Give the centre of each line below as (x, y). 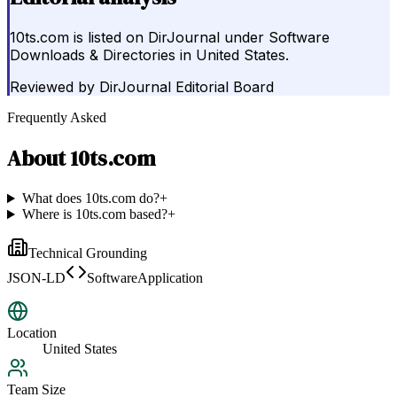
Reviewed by (52, 87)
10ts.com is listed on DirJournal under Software (170, 38)
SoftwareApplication (145, 278)
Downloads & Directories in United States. (149, 55)
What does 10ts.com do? (90, 198)
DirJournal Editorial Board (187, 87)
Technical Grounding (88, 253)
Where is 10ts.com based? (94, 214)
